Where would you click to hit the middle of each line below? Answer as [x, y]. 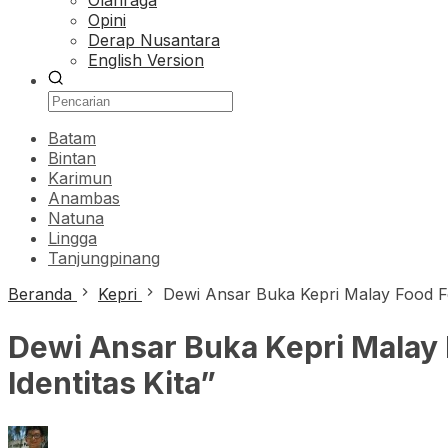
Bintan [72, 158]
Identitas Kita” [112, 382]
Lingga [72, 238]
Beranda [40, 294]
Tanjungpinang [104, 258]
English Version [146, 60]
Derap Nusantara [154, 40]
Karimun [80, 178]
